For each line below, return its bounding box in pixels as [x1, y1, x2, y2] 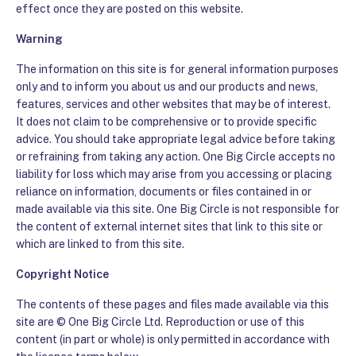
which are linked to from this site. [16, 237, 187, 250]
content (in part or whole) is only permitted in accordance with [16, 332, 330, 346]
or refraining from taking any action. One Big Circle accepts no [16, 149, 335, 163]
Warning [16, 32, 63, 45]
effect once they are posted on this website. [16, 2, 243, 15]
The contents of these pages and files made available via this [16, 297, 329, 311]
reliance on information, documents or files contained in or [16, 184, 311, 198]
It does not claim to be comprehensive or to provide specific [16, 114, 317, 128]
